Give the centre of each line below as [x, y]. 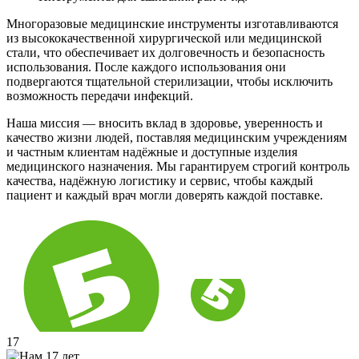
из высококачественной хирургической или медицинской [164, 38]
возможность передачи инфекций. [100, 95]
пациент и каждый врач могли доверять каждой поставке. [165, 195]
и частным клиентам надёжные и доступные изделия [152, 151]
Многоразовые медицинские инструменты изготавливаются [172, 23]
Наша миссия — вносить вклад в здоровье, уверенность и [165, 123]
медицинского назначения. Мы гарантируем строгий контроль [178, 166]
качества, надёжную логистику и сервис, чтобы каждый [160, 180]
